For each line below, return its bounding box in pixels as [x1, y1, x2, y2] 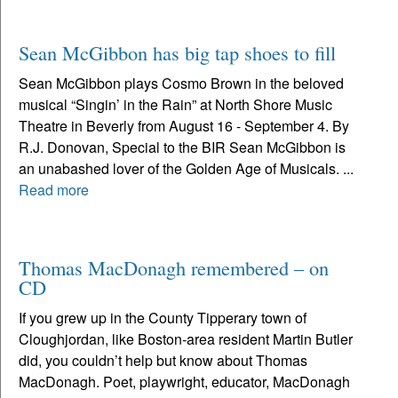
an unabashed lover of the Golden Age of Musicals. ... [19, 157, 354, 179]
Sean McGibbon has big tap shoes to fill [19, 38, 336, 66]
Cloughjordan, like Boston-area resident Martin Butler [19, 328, 353, 349]
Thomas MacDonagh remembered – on [19, 253, 329, 281]
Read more [19, 179, 89, 200]
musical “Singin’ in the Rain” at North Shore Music [19, 93, 332, 115]
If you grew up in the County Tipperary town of [19, 306, 306, 328]
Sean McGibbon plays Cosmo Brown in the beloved [19, 72, 344, 93]
